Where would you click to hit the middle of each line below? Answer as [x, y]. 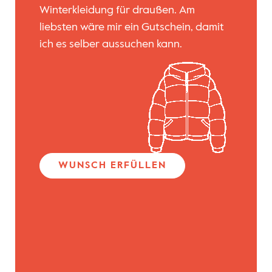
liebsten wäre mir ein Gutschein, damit [131, 28]
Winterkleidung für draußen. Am [117, 11]
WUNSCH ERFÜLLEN [112, 165]
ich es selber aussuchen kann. [110, 45]
